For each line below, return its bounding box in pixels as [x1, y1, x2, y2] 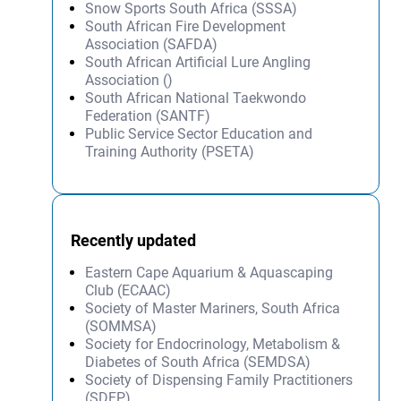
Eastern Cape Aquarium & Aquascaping [85, 263, 334, 281]
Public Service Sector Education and [85, 124, 313, 142]
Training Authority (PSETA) [85, 142, 255, 160]
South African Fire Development [85, 17, 286, 35]
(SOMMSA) [85, 317, 158, 335]
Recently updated [71, 230, 197, 250]
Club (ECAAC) [85, 281, 172, 299]
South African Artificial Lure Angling [85, 53, 311, 71]
